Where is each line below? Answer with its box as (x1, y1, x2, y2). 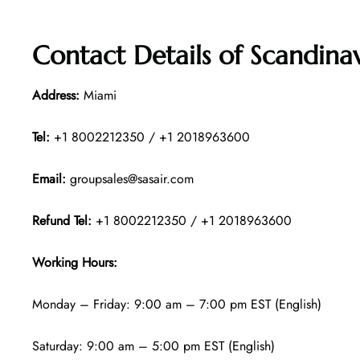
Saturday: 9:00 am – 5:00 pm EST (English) (32, 337, 275, 356)
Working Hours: (32, 253, 121, 272)
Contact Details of (32, 39, 250, 72)
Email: (32, 170, 66, 189)
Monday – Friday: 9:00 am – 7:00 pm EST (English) (32, 295, 321, 314)
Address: (32, 86, 80, 105)
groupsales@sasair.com (66, 170, 194, 189)
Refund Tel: (32, 211, 96, 231)
